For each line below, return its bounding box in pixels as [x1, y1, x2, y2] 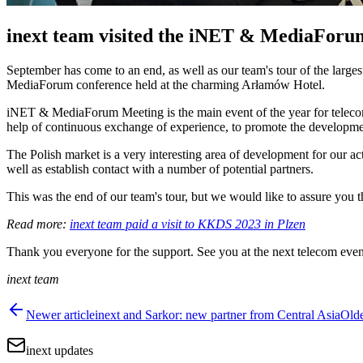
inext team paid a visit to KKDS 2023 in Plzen [70, 217, 305, 232]
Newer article [26, 308, 95, 322]
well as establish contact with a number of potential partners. [6, 162, 314, 177]
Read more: [6, 217, 70, 232]
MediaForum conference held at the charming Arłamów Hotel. [6, 78, 325, 92]
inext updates [26, 344, 93, 358]
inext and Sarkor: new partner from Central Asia [95, 308, 340, 322]
